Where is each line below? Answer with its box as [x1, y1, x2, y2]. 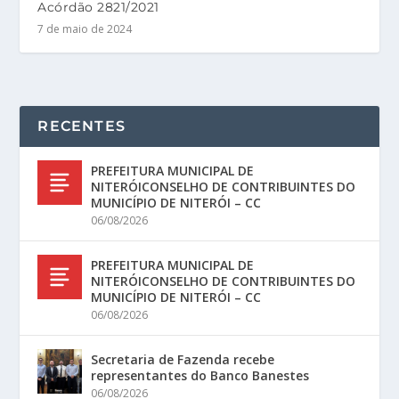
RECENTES [37, 118, 126, 135]
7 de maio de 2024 [37, 21, 133, 37]
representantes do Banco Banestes [91, 367, 310, 385]
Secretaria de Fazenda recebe [91, 351, 275, 369]
